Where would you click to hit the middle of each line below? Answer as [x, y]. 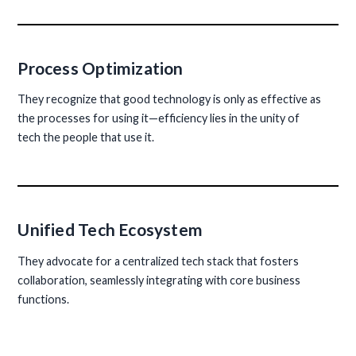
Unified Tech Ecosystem [110, 230]
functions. [44, 299]
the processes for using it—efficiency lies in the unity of [159, 118]
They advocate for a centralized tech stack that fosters [159, 261]
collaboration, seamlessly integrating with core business [159, 280]
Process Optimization [101, 68]
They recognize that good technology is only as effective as [170, 99]
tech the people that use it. [86, 137]
